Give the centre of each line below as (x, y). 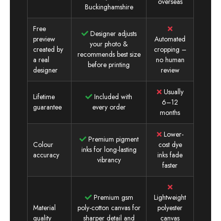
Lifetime (44, 96)
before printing (109, 64)
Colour (43, 144)
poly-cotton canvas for (109, 207)
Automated (170, 39)
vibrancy (109, 160)
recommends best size (109, 54)
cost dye (170, 144)
